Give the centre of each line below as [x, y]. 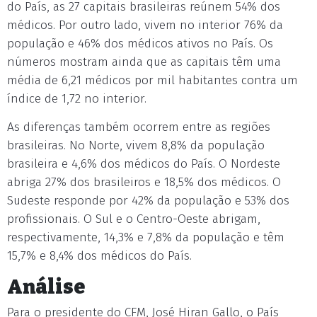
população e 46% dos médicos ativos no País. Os [140, 44]
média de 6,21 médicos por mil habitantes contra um [152, 80]
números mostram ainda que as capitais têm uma [144, 62]
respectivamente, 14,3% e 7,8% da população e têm [146, 237]
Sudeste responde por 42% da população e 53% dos [148, 201]
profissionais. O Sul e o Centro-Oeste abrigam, [134, 219]
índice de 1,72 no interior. [77, 99]
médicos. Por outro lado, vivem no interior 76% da [145, 25]
